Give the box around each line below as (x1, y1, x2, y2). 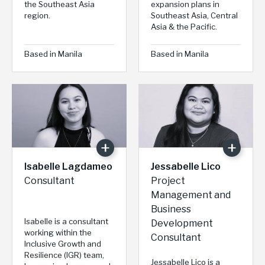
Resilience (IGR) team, (24, 250, 104, 260)
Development (151, 218, 213, 230)
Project (151, 175, 185, 187)
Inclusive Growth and (24, 239, 101, 249)
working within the (24, 228, 92, 238)
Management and (151, 189, 231, 201)
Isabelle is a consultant (24, 216, 108, 227)
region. (24, 10, 50, 20)
